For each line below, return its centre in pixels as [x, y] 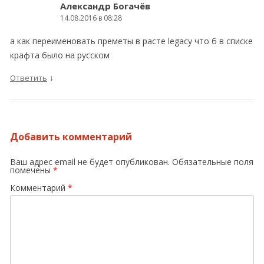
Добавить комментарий [71, 137]
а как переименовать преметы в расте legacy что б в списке [131, 41]
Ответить [29, 78]
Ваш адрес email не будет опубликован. [90, 162]
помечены [32, 170]
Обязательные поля [213, 162]
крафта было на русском [60, 55]
